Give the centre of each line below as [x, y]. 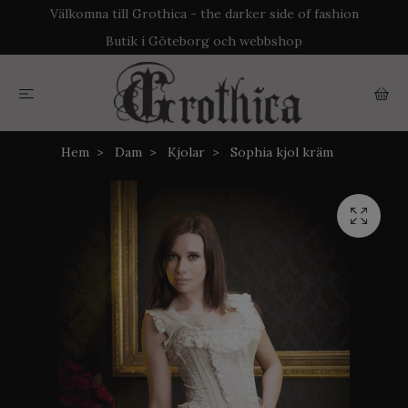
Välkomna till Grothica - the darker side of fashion [204, 14]
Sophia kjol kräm [280, 152]
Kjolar [186, 152]
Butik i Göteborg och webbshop [204, 41]
